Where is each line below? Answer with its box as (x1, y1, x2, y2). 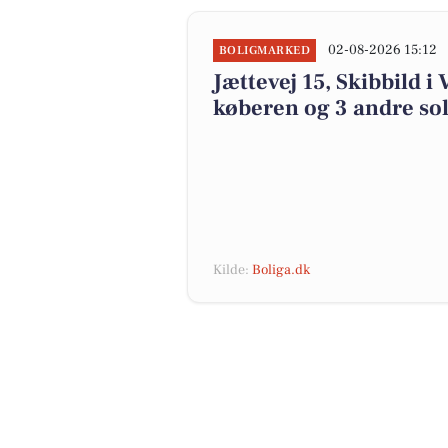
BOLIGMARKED (219, 43, 311, 58)
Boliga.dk (252, 261, 310, 279)
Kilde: (213, 261, 252, 279)
